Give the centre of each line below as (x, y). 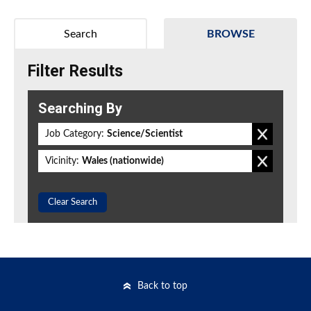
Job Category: (75, 134)
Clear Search (73, 203)
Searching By (80, 109)
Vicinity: (62, 161)
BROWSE (230, 34)
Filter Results (75, 72)
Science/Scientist (145, 134)
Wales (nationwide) (123, 161)
